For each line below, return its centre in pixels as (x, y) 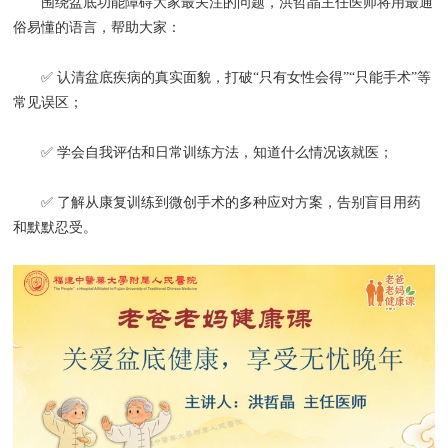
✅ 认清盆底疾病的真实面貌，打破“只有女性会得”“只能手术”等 (222, 77)
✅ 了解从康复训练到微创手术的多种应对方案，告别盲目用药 (217, 202)
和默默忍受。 (55, 227)
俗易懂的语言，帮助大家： (97, 27)
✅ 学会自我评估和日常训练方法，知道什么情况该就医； (203, 152)
